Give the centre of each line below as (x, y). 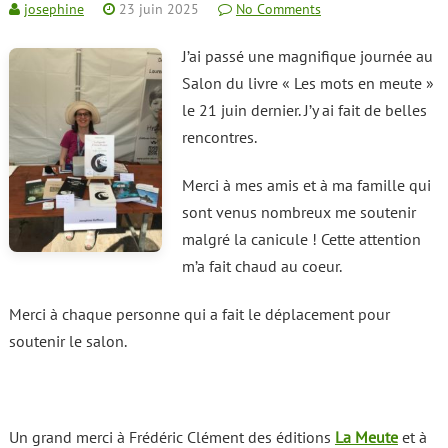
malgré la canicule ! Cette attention (301, 239)
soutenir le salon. (67, 341)
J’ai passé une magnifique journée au (307, 56)
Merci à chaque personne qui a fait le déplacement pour (199, 314)
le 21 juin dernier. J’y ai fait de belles (304, 110)
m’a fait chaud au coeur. (261, 266)
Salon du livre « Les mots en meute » (307, 83)
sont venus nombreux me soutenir (298, 212)
